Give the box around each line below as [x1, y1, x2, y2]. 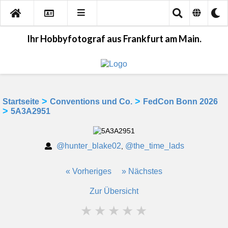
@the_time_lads [125, 141, 184, 150]
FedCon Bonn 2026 [143, 97, 218, 106]
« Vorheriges [65, 166, 111, 176]
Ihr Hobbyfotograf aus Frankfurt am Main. [26, 33, 202, 44]
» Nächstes [121, 166, 162, 176]
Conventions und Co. [50, 97, 132, 106]
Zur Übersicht [89, 186, 138, 195]
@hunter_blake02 [56, 141, 121, 150]
